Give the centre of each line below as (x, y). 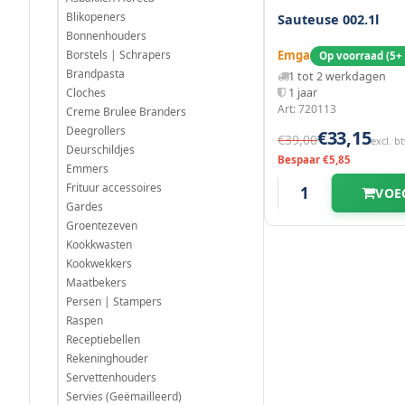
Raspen (85, 320)
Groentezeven (102, 225)
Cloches (86, 92)
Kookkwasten (99, 244)
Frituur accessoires (114, 187)
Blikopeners (96, 16)
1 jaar (303, 92)
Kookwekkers (99, 263)
